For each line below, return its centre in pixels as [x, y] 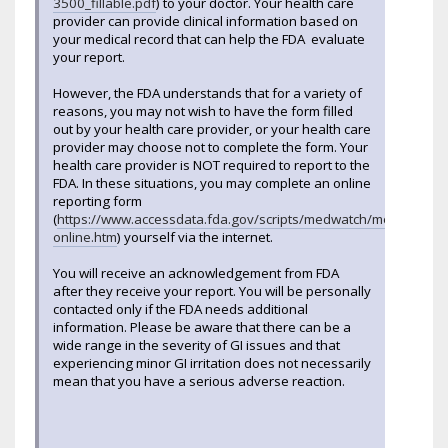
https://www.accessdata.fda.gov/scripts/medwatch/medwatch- [248, 218]
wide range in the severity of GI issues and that [196, 344]
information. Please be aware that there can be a [202, 326]
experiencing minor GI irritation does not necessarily [212, 362]
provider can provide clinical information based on [205, 20]
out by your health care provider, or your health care [212, 128]
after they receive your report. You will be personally [212, 290]
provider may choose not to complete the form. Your [210, 146]
